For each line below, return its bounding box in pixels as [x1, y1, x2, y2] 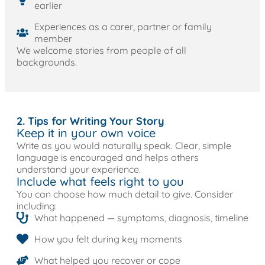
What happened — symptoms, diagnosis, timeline [34, 211, 248, 224]
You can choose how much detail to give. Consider [17, 188, 233, 200]
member [34, 32, 72, 44]
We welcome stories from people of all [17, 44, 186, 56]
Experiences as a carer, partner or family [34, 20, 212, 33]
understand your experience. [17, 163, 141, 175]
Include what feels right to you [17, 173, 184, 189]
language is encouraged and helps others [17, 151, 199, 163]
